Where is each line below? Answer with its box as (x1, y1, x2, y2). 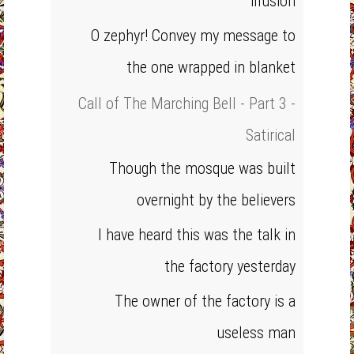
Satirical (246, 126, 296, 145)
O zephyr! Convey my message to (91, 26, 296, 45)
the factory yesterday (164, 257, 296, 276)
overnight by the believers (137, 190, 296, 209)
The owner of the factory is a (115, 292, 296, 311)
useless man (217, 323, 296, 342)
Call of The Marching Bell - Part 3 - (78, 94, 296, 113)
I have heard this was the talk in (98, 225, 296, 244)
